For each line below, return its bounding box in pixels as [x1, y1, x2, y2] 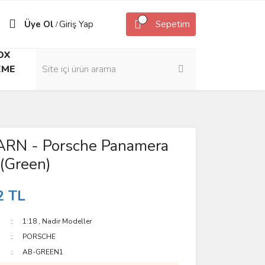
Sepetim [156, 18, 190, 30]
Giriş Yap [59, 18, 93, 30]
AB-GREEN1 [22, 247, 64, 257]
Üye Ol [24, 18, 54, 30]
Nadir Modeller [42, 216, 92, 226]
